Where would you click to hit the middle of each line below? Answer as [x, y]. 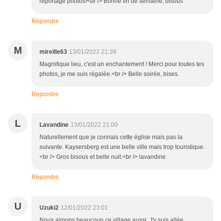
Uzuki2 [49, 207]
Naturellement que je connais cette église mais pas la [111, 137]
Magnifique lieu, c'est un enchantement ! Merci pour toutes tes [122, 64]
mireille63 [53, 52]
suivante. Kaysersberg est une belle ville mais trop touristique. [122, 147]
